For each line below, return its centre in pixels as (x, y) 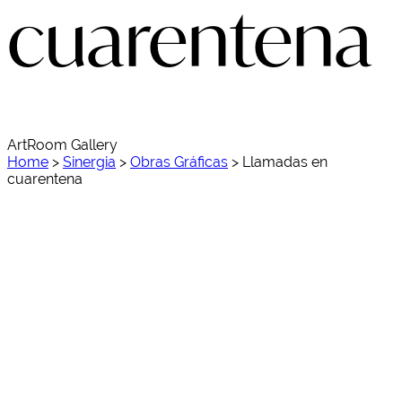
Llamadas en (285, 162)
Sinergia (89, 162)
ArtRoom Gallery (62, 144)
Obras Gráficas (179, 162)
